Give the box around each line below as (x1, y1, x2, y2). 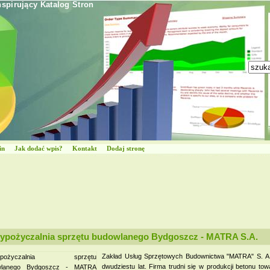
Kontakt (72, 145, 97, 152)
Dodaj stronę (107, 145, 145, 152)
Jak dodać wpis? (14, 145, 63, 152)
